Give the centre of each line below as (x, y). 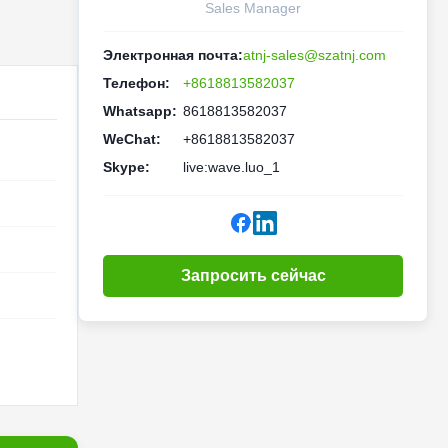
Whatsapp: (140, 111)
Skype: (126, 167)
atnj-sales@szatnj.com (314, 55)
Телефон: (136, 83)
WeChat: (132, 139)
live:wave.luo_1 (231, 167)
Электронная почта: (173, 55)
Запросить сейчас (253, 275)
